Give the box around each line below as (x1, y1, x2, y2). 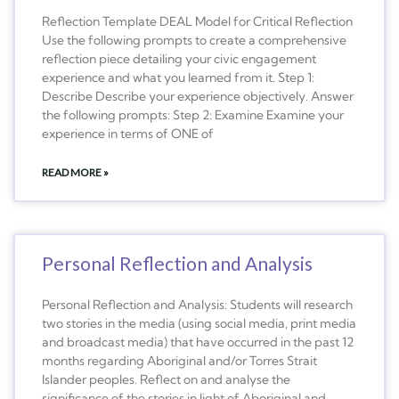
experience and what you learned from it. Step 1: (42, 69, 314, 85)
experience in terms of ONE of (42, 125, 214, 142)
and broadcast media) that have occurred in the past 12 (42, 333, 354, 350)
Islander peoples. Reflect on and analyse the (42, 370, 290, 387)
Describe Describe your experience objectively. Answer (42, 87, 354, 104)
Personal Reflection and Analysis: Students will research (42, 296, 353, 313)
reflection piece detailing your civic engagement (42, 50, 316, 67)
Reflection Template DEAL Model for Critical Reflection (42, 12, 353, 29)
